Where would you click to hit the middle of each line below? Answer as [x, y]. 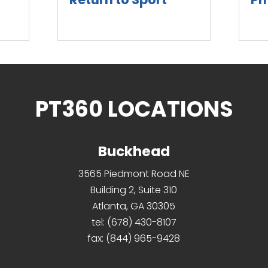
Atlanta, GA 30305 [134, 206]
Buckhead [134, 152]
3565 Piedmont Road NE [134, 174]
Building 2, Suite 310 [134, 190]
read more [94, 21]
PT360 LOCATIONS [134, 109]
